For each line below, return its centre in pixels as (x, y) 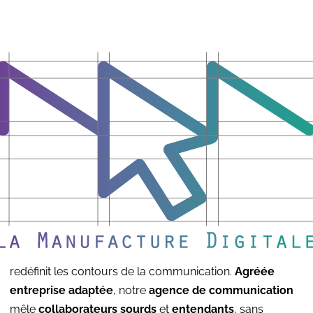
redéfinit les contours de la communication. (122, 271)
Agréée (255, 271)
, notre (131, 290)
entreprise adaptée (61, 290)
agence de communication (221, 290)
